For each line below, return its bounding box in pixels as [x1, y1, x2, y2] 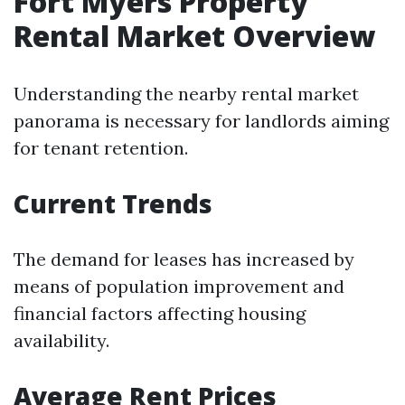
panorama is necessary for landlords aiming [14, 109, 389, 132]
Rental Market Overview [14, 16, 375, 55]
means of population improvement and [14, 275, 344, 297]
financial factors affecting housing [14, 302, 306, 325]
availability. [14, 329, 109, 352]
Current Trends [14, 186, 212, 221]
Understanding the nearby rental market [14, 82, 359, 105]
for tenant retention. [14, 137, 188, 159]
